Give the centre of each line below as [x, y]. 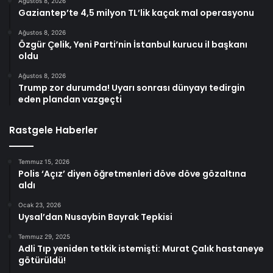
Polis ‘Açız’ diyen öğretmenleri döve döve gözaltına [132, 173]
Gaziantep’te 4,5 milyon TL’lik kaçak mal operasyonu [136, 12]
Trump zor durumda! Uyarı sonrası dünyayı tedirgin [132, 87]
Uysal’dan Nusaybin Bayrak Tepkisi [95, 217]
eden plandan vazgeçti [70, 99]
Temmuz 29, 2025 [44, 236]
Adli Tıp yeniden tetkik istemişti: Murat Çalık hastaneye [141, 248]
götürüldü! [42, 260]
